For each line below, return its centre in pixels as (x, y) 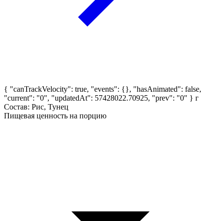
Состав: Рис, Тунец (36, 107)
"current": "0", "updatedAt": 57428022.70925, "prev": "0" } (99, 98)
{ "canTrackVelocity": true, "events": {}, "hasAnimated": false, (103, 89)
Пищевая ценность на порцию (55, 115)
